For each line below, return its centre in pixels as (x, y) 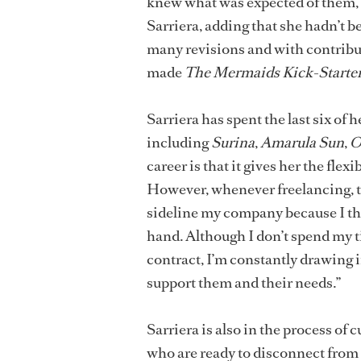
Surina (233, 143)
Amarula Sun (302, 143)
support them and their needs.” (244, 283)
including (179, 143)
